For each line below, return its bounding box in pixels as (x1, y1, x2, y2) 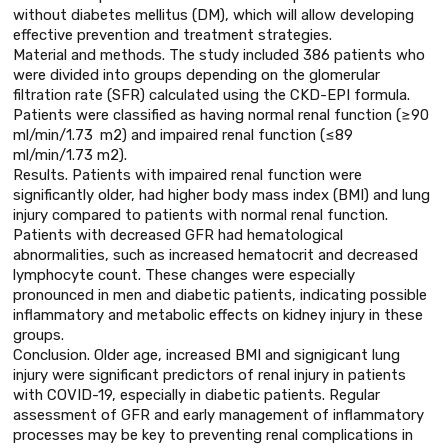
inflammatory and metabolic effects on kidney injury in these (13, 305, 423, 324)
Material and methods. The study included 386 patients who (13, 45, 425, 64)
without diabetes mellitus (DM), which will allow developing (13, 5, 414, 24)
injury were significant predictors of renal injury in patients (13, 365, 406, 384)
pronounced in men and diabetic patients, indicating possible (13, 285, 427, 304)
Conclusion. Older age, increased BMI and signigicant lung (13, 345, 400, 364)
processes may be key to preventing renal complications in (13, 425, 413, 444)
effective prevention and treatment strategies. (13, 25, 332, 44)
